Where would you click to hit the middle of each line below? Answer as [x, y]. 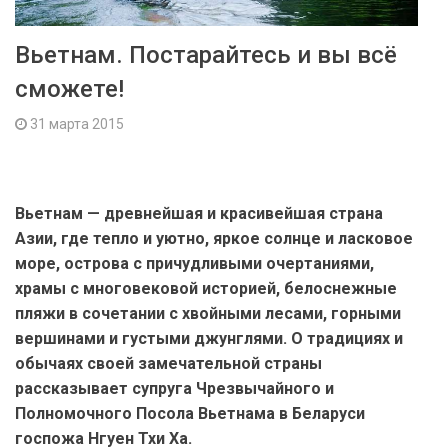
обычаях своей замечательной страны [168, 364]
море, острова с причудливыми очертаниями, [194, 264]
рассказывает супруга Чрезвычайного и [174, 389]
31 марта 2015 [75, 124]
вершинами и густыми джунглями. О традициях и [209, 339]
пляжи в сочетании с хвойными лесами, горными [208, 314]
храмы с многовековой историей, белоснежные [206, 289]
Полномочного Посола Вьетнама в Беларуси [190, 414]
